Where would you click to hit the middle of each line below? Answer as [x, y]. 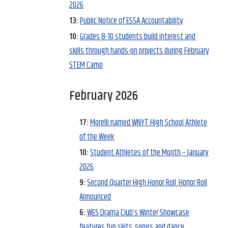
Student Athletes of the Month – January [150, 152]
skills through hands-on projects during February [139, 51]
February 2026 [103, 96]
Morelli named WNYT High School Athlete [149, 122]
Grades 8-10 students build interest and [137, 37]
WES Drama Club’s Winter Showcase [138, 212]
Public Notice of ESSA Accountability [131, 21]
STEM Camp [86, 65]
